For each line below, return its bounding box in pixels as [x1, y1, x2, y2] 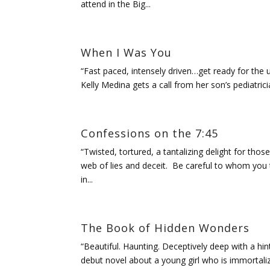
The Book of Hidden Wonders [81, 221, 250, 236]
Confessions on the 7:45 [81, 126, 219, 141]
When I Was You [81, 45, 172, 60]
